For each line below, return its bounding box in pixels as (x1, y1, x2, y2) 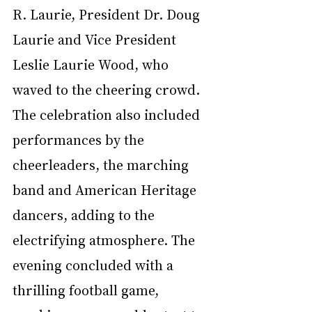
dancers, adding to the (13, 205, 158, 224)
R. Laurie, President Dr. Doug (13, 4, 203, 23)
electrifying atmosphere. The (13, 230, 198, 249)
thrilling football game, (13, 280, 162, 299)
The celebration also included (13, 104, 203, 123)
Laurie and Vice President (13, 29, 180, 48)
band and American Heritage (13, 180, 200, 198)
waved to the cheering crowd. (13, 79, 203, 98)
